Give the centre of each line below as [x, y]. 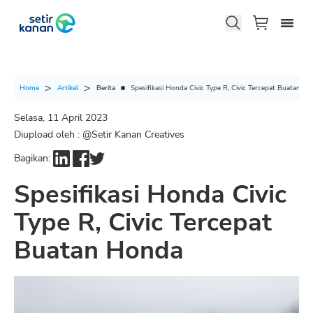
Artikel [68, 88]
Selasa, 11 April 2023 [61, 118]
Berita [106, 88]
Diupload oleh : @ [53, 134]
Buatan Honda [99, 250]
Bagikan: [32, 158]
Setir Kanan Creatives [138, 134]
